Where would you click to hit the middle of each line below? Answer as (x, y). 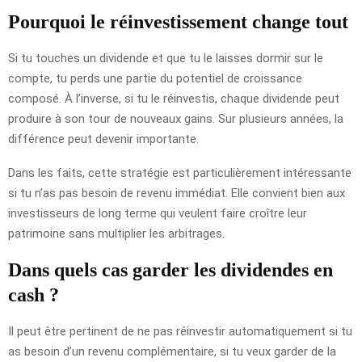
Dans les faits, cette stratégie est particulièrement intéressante (180, 173)
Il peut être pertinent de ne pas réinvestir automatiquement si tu (180, 331)
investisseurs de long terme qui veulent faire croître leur (158, 213)
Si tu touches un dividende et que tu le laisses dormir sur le (166, 58)
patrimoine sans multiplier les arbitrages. (116, 233)
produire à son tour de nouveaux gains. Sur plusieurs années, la (176, 118)
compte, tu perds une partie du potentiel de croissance (155, 78)
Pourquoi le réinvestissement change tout (178, 21)
